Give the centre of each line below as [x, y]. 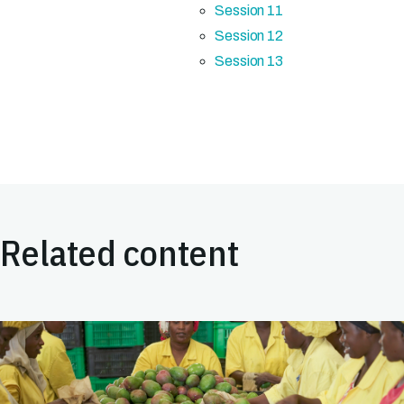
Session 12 [249, 36]
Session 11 [249, 10]
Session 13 [249, 61]
